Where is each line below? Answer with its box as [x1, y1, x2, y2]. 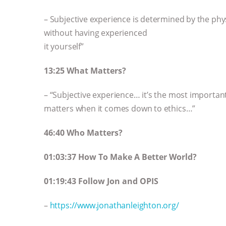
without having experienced [44, 27, 147, 38]
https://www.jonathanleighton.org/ [49, 199, 179, 211]
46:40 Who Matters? [44, 127, 123, 138]
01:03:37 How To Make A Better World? [44, 151, 197, 162]
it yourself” [44, 40, 84, 52]
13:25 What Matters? [44, 65, 126, 76]
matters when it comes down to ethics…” [44, 102, 196, 114]
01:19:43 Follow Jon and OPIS [44, 175, 158, 187]
